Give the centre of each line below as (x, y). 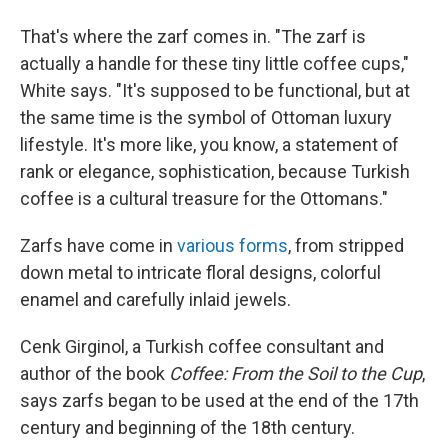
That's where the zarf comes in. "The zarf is (193, 36)
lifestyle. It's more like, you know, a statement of (209, 144)
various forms (232, 245)
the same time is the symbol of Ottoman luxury (206, 117)
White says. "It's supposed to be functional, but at (215, 90)
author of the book (94, 373)
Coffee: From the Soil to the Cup (295, 373)
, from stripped (346, 245)
